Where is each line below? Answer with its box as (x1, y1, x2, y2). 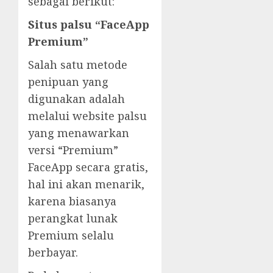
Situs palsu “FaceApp (28, 16, 149, 32)
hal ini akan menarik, (28, 176, 144, 191)
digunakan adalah (28, 91, 125, 106)
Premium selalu (28, 227, 114, 243)
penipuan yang (28, 74, 108, 89)
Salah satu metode (28, 57, 127, 72)
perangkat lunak (28, 210, 118, 225)
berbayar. (28, 244, 78, 260)
